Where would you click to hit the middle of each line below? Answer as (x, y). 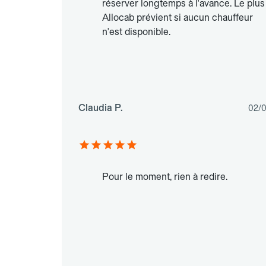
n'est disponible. (136, 32)
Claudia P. (101, 108)
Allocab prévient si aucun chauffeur (178, 18)
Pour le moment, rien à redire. (165, 177)
